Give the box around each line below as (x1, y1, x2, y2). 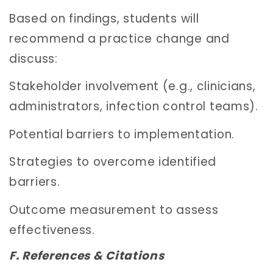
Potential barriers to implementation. (9, 126, 235, 143)
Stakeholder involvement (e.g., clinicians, (9, 78, 256, 95)
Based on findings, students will (9, 10, 199, 27)
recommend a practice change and (9, 30, 230, 47)
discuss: (9, 50, 58, 67)
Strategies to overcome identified (9, 154, 217, 171)
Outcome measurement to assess (9, 201, 219, 218)
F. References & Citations (9, 247, 165, 264)
